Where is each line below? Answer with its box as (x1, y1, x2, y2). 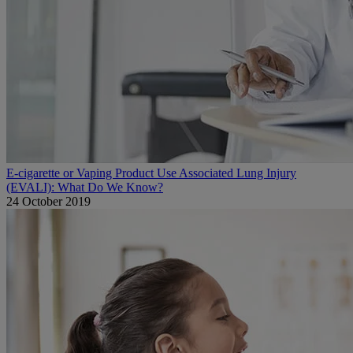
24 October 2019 (6, 194, 91, 208)
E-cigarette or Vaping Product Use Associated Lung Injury (6, 165, 296, 180)
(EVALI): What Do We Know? (6, 180, 163, 194)
